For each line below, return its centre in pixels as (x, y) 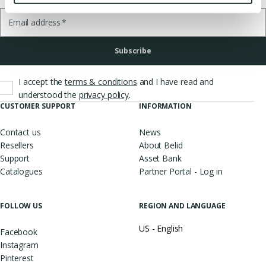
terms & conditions (101, 82)
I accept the (41, 82)
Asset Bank (160, 158)
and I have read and (176, 82)
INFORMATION (165, 106)
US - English (161, 228)
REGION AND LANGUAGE (182, 206)
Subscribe (133, 51)
